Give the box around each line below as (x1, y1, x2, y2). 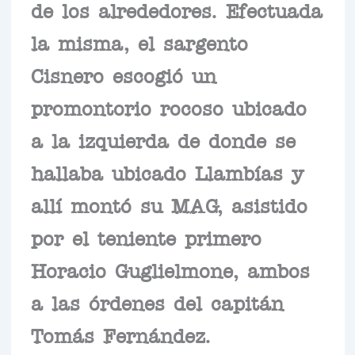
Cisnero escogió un (30, 69, 216, 79)
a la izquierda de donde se (30, 134, 296, 144)
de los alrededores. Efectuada (30, 4, 323, 14)
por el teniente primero (30, 231, 261, 242)
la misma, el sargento (30, 36, 248, 47)
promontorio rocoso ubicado (30, 101, 307, 112)
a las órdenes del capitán (30, 296, 284, 307)
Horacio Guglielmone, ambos (30, 264, 310, 274)
